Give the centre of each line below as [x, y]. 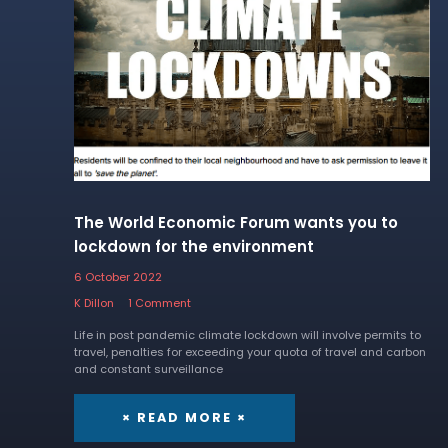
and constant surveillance [148, 368]
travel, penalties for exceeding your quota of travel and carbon [249, 351]
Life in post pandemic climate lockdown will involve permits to [247, 334]
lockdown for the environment [193, 247]
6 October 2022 [117, 276]
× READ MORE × [184, 418]
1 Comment [159, 302]
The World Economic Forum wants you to [235, 223]
